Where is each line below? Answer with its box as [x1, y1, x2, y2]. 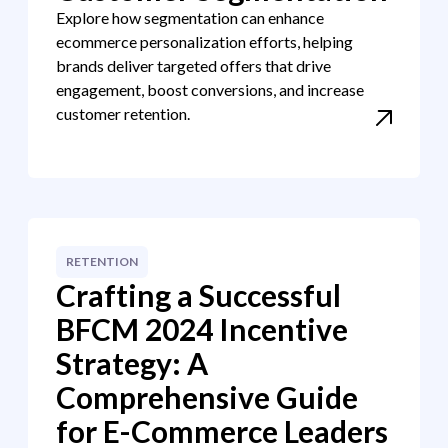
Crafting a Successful [56, 277, 341, 313]
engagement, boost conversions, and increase [56, 80, 364, 99]
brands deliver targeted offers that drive [56, 56, 331, 75]
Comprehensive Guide [56, 379, 358, 415]
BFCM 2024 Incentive [56, 311, 348, 347]
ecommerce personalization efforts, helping [56, 32, 353, 51]
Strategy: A [56, 345, 208, 381]
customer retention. [56, 104, 190, 123]
